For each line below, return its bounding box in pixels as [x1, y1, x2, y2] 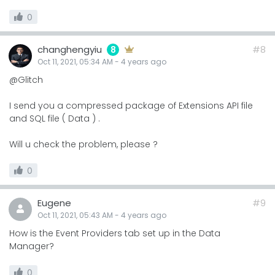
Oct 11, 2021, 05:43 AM [37, 209, 113, 220]
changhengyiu [37, 42, 102, 56]
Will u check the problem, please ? [9, 137, 158, 150]
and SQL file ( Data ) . [9, 112, 100, 125]
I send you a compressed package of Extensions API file [9, 99, 253, 112]
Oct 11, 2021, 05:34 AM [37, 56, 113, 67]
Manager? [9, 239, 54, 252]
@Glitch [9, 73, 43, 86]
